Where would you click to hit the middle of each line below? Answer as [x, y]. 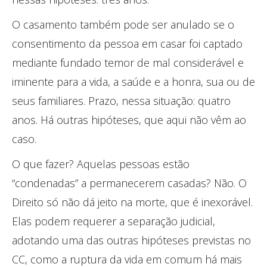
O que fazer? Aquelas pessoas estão [101, 164]
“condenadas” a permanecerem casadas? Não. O [129, 183]
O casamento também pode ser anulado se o [123, 24]
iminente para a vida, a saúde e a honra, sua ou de [133, 81]
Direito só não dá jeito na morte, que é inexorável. [132, 202]
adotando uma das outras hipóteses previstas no [131, 240]
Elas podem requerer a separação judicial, [114, 221]
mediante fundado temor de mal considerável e [128, 62]
